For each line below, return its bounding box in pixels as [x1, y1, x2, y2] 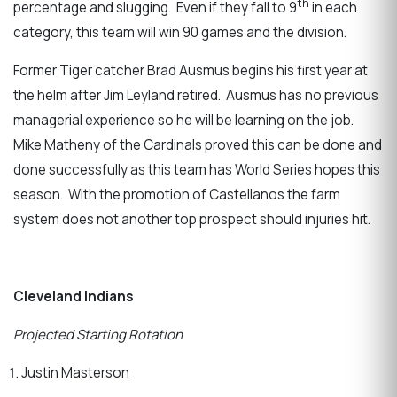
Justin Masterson [20, 363, 129, 383]
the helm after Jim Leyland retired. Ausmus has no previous [13, 86, 378, 105]
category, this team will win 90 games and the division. [13, 23, 349, 43]
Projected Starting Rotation [13, 325, 183, 345]
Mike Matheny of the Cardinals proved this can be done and [13, 136, 382, 155]
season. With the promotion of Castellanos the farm [13, 185, 340, 205]
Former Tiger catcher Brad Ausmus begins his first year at [13, 61, 368, 81]
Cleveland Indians [13, 286, 134, 306]
